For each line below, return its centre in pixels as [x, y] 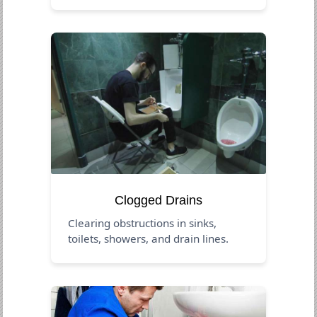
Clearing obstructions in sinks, [143, 223]
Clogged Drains [158, 200]
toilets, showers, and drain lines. [149, 238]
